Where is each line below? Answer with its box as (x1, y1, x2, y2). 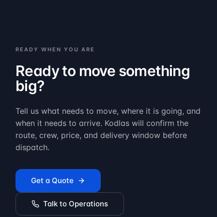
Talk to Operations (43, 199, 108, 208)
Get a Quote (31, 176, 74, 185)
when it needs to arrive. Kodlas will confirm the (15, 118, 188, 128)
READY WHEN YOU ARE (15, 46, 95, 53)
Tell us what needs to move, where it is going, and (15, 106, 201, 116)
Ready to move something (15, 62, 190, 79)
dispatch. (15, 142, 49, 152)
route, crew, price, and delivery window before (15, 130, 187, 140)
